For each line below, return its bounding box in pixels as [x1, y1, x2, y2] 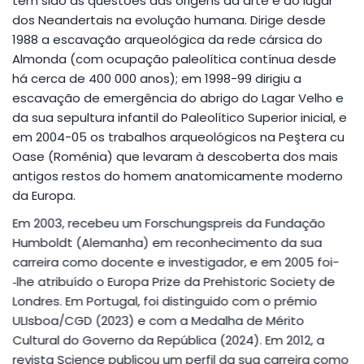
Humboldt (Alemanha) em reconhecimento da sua [12, 233, 322, 251]
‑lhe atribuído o [12, 272, 107, 290]
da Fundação [245, 214, 325, 232]
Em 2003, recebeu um [12, 214, 145, 232]
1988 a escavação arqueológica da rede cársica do [12, 30, 323, 48]
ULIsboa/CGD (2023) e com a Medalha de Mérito [12, 311, 304, 329]
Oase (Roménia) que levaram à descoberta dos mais [12, 147, 338, 165]
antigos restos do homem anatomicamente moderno [12, 167, 343, 184]
